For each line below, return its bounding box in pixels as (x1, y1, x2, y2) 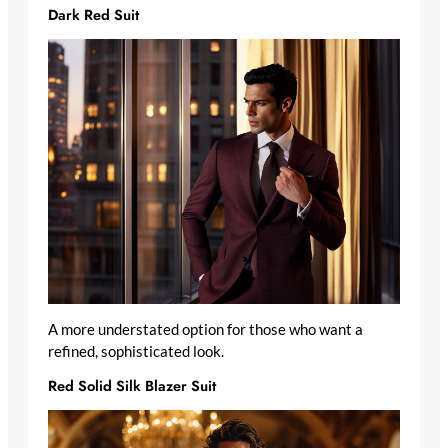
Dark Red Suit (48, 4, 139, 26)
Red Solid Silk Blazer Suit (48, 375, 216, 397)
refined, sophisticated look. (48, 342, 224, 360)
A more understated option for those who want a (48, 320, 363, 338)
